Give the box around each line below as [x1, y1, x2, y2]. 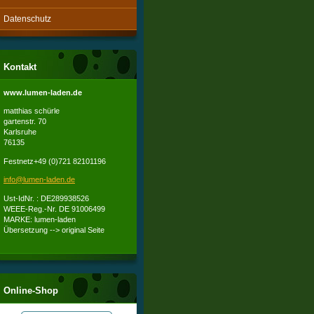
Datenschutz [4, 14, 51, 24]
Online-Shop [4, 285, 58, 296]
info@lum [4, 175, 35, 184]
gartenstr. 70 [4, 117, 46, 126]
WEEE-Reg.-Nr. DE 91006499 [4, 204, 105, 213]
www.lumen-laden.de [4, 88, 82, 97]
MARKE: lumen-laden [4, 214, 76, 224]
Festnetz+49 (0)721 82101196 [4, 156, 106, 165]
